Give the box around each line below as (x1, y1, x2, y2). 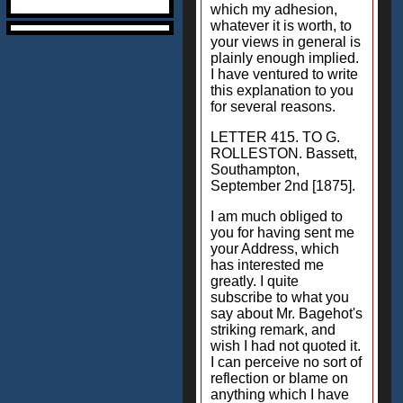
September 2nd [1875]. (210, 178, 355, 193)
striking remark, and (210, 322, 336, 337)
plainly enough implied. (210, 50, 359, 66)
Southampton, (210, 162, 300, 177)
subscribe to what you (210, 290, 349, 305)
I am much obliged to (210, 209, 343, 224)
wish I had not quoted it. (210, 338, 361, 354)
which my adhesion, (210, 2, 337, 17)
